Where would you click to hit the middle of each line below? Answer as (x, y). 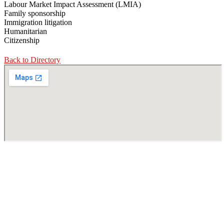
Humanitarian (25, 31)
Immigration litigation (38, 22)
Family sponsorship (35, 13)
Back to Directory (32, 60)
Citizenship (22, 40)
